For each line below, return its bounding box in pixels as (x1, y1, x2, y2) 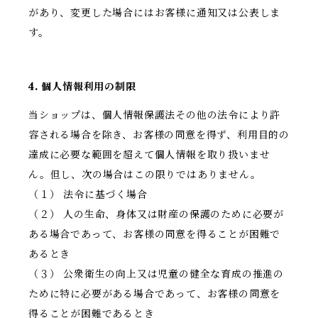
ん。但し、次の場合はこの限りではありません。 (28, 168, 261, 182)
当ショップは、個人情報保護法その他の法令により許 (28, 109, 281, 122)
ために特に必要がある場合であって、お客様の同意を (28, 287, 281, 301)
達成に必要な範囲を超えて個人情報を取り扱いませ (28, 148, 270, 162)
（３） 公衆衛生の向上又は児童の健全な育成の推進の (28, 268, 284, 281)
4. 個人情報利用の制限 (28, 80, 136, 94)
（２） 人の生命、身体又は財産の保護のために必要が (28, 208, 284, 221)
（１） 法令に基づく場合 (28, 188, 148, 202)
